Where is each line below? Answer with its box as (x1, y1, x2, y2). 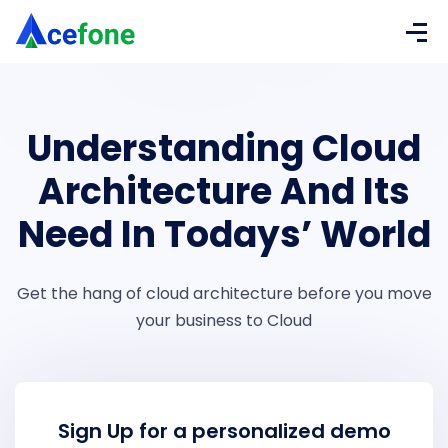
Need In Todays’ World (17, 209, 431, 260)
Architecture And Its (38, 166, 410, 217)
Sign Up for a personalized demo (57, 417, 391, 445)
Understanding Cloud (27, 123, 421, 174)
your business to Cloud (136, 309, 312, 332)
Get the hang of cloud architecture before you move (16, 282, 432, 305)
